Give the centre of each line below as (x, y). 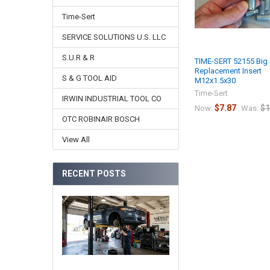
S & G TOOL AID (89, 78)
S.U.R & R (78, 58)
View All (76, 140)
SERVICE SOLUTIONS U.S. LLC (114, 37)
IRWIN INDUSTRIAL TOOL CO (111, 99)
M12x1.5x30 (215, 80)
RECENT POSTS (94, 173)
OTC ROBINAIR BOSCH (101, 119)
